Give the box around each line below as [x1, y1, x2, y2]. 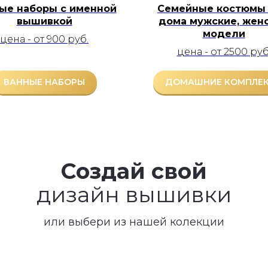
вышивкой [16, 16, 72, 27]
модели [202, 28, 245, 39]
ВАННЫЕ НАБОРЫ [4, 77, 85, 87]
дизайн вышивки [36, 181, 232, 208]
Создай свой [61, 158, 207, 184]
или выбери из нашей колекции [44, 215, 224, 229]
